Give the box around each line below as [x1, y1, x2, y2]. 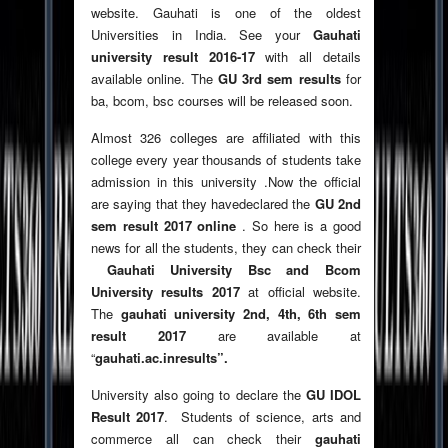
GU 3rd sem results [217, 69, 341, 89]
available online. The [91, 69, 218, 89]
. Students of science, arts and [164, 407, 362, 427]
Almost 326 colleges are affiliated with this [91, 128, 361, 148]
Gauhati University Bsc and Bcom [106, 260, 362, 280]
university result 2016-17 [91, 47, 255, 67]
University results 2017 [91, 282, 240, 302]
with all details [254, 47, 362, 67]
